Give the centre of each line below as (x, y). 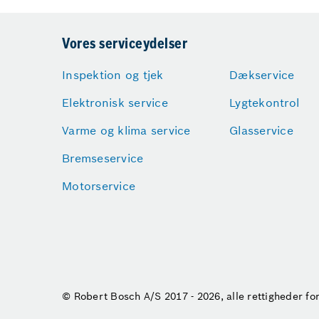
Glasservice (261, 130)
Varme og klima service (126, 130)
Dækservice (262, 75)
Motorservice (99, 186)
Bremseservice (103, 158)
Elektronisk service (115, 103)
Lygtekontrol (264, 103)
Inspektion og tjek (113, 75)
